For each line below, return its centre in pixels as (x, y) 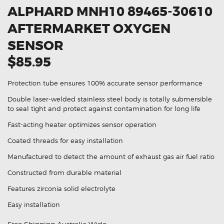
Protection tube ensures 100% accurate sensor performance (105, 83)
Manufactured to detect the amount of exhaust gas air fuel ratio (111, 157)
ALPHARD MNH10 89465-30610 (110, 11)
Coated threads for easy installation (65, 141)
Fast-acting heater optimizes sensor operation (82, 125)
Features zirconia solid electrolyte (61, 189)
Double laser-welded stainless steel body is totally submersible (110, 99)
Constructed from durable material (64, 173)
